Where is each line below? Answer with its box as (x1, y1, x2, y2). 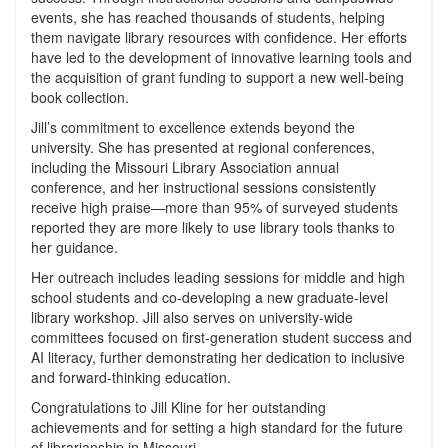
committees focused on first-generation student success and (31, 327, 412, 347)
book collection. (31, 87, 129, 107)
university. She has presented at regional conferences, (31, 137, 375, 157)
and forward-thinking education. (31, 367, 231, 387)
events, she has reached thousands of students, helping (31, 7, 385, 27)
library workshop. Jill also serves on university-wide (31, 307, 353, 327)
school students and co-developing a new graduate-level (31, 287, 388, 307)
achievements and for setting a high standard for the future (31, 417, 403, 437)
